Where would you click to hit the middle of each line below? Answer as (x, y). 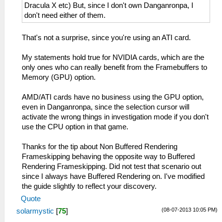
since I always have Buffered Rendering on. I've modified (113, 176)
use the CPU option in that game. (75, 127)
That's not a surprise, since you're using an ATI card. (106, 37)
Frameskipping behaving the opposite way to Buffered (108, 156)
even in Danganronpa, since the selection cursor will (106, 107)
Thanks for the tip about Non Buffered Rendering (100, 146)
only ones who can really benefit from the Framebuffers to (114, 67)
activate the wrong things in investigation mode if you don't (115, 117)
